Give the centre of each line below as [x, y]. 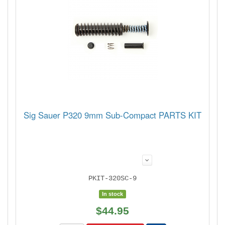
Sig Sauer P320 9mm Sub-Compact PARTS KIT [113, 115]
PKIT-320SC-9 [113, 179]
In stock [113, 194]
